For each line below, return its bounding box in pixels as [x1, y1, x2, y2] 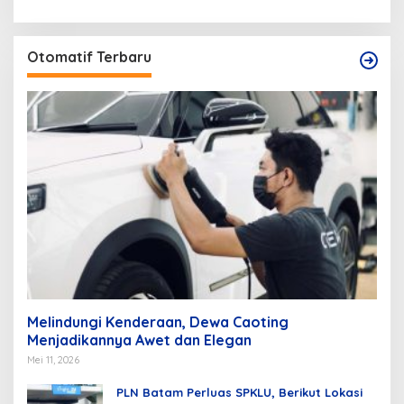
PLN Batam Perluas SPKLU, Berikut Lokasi [116, 384, 363, 399]
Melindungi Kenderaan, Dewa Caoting [27, 312, 289, 331]
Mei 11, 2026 [27, 353, 79, 366]
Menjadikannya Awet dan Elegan [27, 330, 252, 349]
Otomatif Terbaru [27, 48, 151, 67]
